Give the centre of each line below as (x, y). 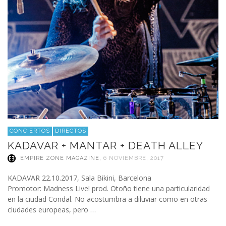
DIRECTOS (71, 131)
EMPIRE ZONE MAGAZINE (60, 158)
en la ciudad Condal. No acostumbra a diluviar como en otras (107, 199)
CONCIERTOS (30, 131)
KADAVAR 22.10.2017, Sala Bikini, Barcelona (79, 178)
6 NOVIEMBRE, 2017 (134, 158)
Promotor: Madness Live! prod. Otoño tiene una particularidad (109, 189)
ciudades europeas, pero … (52, 210)
